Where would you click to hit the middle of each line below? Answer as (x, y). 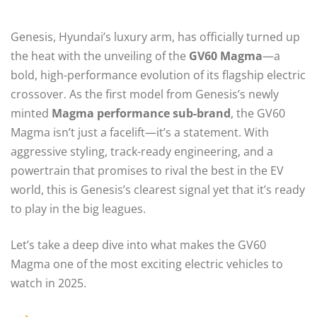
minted (31, 113)
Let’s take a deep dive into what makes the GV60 (138, 244)
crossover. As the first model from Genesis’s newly (145, 94)
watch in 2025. (48, 283)
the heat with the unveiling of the (100, 56)
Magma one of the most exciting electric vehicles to (147, 264)
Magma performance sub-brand (141, 113)
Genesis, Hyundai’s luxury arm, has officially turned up (155, 36)
